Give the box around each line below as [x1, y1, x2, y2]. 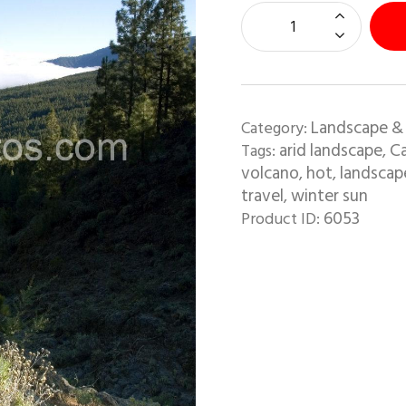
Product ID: [240, 205, 324, 232]
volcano [240, 159, 299, 188]
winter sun [290, 181, 368, 210]
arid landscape [278, 136, 382, 165]
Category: [240, 114, 311, 141]
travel [240, 181, 284, 210]
